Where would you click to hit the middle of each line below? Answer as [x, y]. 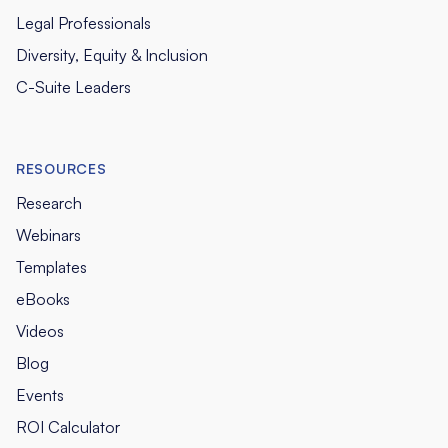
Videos [40, 330]
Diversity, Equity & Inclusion [112, 54]
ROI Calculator [68, 426]
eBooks [43, 298]
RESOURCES [61, 168]
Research [49, 202]
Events [40, 394]
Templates [51, 266]
